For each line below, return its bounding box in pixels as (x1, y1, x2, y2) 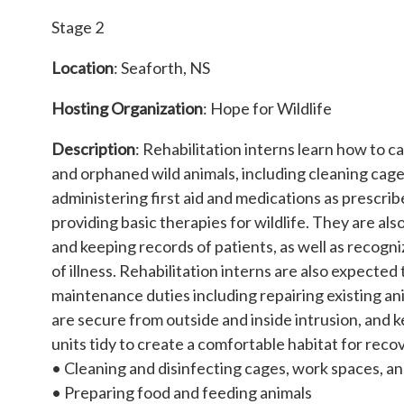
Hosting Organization (51, 97, 203, 118)
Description (51, 138, 135, 159)
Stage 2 (51, 16, 104, 37)
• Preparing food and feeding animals (51, 381, 312, 402)
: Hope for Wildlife (203, 97, 332, 118)
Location (51, 57, 114, 78)
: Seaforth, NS (114, 57, 210, 78)
